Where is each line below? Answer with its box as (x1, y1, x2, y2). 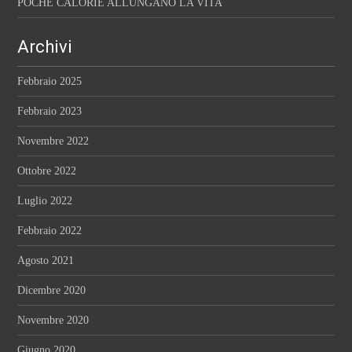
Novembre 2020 (17, 314, 90, 327)
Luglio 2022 (17, 195, 73, 207)
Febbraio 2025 (17, 75, 82, 88)
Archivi (17, 37, 73, 57)
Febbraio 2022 (17, 225, 82, 237)
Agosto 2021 (17, 255, 75, 267)
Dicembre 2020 (17, 284, 86, 297)
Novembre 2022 (17, 135, 90, 148)
